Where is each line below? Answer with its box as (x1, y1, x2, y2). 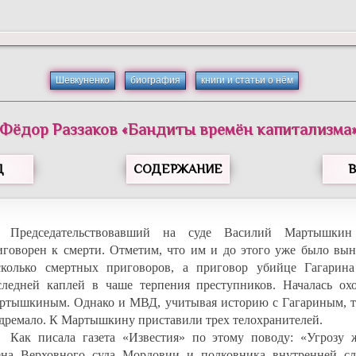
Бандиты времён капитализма (127, 120, 351, 139)
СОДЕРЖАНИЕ (133, 161, 222, 176)
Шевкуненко (56, 75, 110, 86)
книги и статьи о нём (201, 75, 294, 86)
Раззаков (52, 120, 118, 139)
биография (130, 75, 181, 86)
